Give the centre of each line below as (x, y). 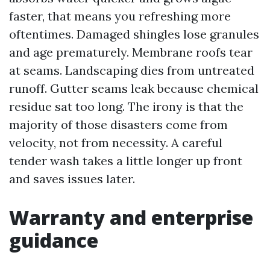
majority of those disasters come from (118, 124)
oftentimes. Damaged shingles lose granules (134, 34)
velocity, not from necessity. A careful (116, 143)
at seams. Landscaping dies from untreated (132, 70)
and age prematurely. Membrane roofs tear (131, 52)
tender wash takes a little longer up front (126, 161)
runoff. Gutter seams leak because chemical (134, 88)
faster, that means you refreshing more (120, 16)
